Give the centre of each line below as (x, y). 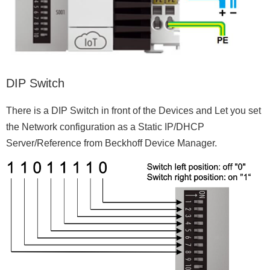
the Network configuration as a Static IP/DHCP (105, 127)
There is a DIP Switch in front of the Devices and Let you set (133, 110)
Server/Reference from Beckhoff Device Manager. (111, 143)
